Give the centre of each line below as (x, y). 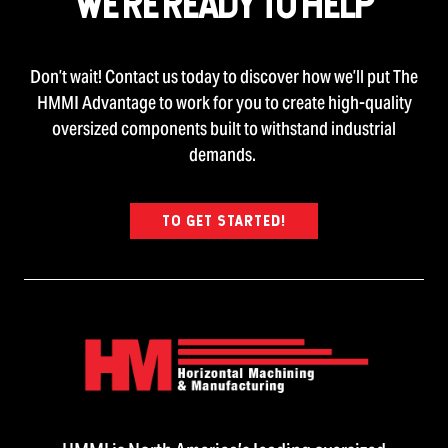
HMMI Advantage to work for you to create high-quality (224, 103)
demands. (224, 155)
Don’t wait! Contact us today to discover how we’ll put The (224, 77)
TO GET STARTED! (224, 221)
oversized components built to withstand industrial (224, 129)
